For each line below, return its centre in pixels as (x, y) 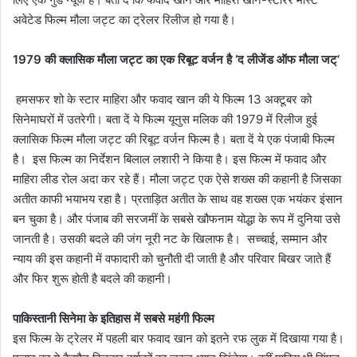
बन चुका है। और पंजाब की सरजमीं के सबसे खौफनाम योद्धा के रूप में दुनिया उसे (177, 218)
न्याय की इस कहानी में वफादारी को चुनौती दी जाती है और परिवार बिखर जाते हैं (172, 258)
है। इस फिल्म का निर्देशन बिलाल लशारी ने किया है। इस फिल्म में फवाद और (170, 159)
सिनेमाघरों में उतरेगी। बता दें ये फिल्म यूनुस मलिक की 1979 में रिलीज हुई (165, 119)
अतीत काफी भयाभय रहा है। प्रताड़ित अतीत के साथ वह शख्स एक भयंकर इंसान (178, 198)
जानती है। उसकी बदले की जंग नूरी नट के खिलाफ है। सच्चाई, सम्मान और (170, 238)
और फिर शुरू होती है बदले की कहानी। (94, 278)
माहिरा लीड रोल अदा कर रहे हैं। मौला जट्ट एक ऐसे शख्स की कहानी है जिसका (177, 178)
